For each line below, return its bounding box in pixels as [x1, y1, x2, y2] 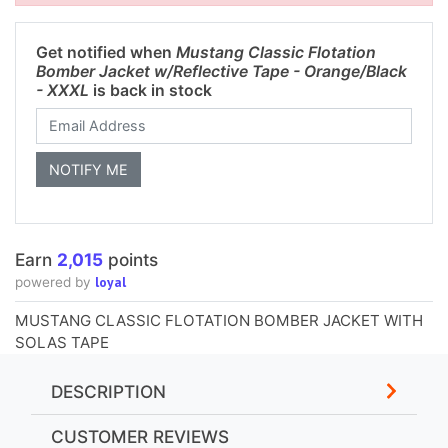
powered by [15, 273, 95, 290]
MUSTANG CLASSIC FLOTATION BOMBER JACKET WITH [15, 310, 423, 330]
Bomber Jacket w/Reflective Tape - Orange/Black [36, 61, 407, 81]
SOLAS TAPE [15, 332, 109, 352]
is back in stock [89, 80, 212, 100]
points [103, 248, 158, 270]
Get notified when [36, 42, 176, 62]
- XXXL [36, 80, 89, 100]
